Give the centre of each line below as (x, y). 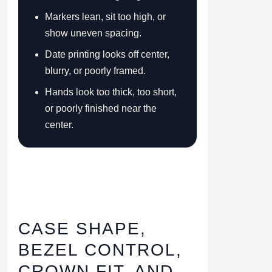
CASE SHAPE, (82, 228)
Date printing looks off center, (107, 54)
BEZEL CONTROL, (100, 250)
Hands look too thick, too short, (111, 92)
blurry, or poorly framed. (95, 70)
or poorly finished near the (101, 108)
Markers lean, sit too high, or (105, 16)
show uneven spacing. (93, 33)
